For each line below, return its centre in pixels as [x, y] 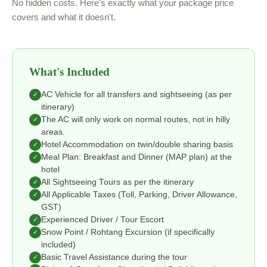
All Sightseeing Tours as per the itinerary [117, 182]
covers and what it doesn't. [64, 17]
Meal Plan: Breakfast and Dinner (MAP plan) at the [136, 157]
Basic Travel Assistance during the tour [114, 257]
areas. [53, 132]
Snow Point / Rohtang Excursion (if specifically [128, 232]
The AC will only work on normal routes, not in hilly [136, 119]
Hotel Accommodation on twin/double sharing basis [137, 144]
